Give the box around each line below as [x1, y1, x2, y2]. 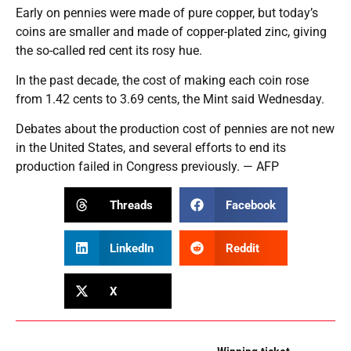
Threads [110, 197, 153, 212]
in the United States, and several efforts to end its [16, 140, 286, 156]
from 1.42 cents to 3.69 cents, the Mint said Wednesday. [16, 92, 324, 107]
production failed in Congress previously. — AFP [16, 159, 279, 175]
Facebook [225, 197, 276, 212]
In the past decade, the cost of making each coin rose [16, 73, 309, 89]
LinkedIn [110, 241, 154, 255]
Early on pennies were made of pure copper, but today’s [16, 5, 318, 21]
